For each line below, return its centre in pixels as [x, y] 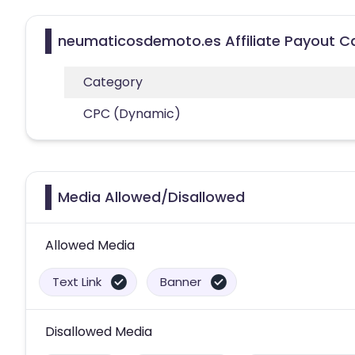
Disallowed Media [99, 331]
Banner [181, 281]
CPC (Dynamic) [132, 113]
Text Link [77, 281]
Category [113, 82]
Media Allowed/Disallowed [151, 197]
